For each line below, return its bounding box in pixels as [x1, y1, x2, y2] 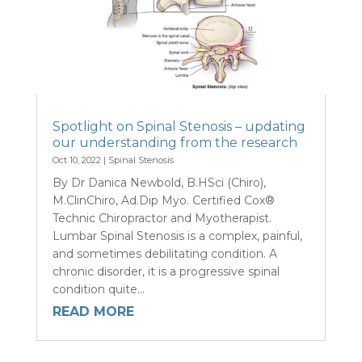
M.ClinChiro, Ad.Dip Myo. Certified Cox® [52, 193, 275, 208]
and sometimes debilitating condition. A [52, 246, 277, 262]
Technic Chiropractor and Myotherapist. [52, 211, 271, 226]
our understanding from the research [52, 135, 297, 151]
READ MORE [52, 304, 134, 320]
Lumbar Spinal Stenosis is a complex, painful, [52, 229, 302, 244]
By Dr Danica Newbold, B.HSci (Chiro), [52, 175, 266, 191]
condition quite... [52, 282, 145, 297]
